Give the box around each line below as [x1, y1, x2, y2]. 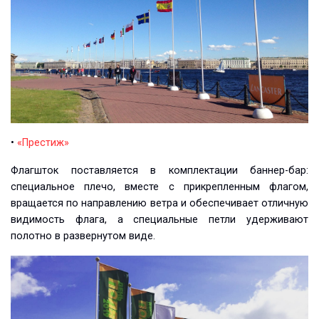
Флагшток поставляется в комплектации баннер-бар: [11, 164, 308, 177]
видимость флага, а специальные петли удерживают [11, 214, 308, 226]
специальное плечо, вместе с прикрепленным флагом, [11, 181, 308, 194]
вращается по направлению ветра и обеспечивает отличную [11, 197, 308, 210]
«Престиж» [17, 137, 69, 150]
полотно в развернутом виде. [11, 230, 155, 243]
